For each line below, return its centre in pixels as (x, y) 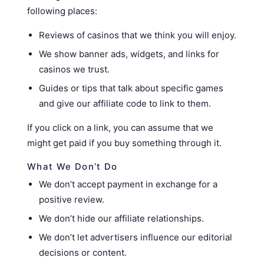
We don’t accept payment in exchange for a (128, 184)
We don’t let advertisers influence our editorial (136, 237)
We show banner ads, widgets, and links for (129, 54)
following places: (62, 11)
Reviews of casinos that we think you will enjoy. (138, 35)
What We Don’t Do (72, 166)
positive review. (72, 199)
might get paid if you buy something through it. (124, 143)
